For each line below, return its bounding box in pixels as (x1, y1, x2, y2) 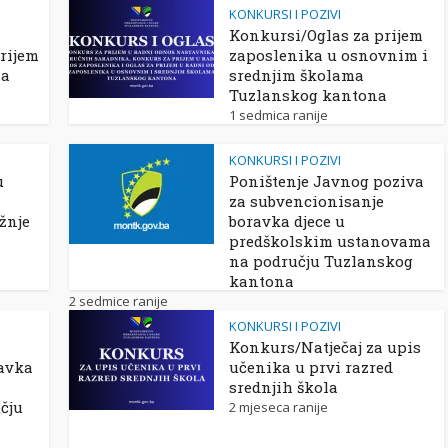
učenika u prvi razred (229, 357, 393, 377)
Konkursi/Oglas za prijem (229, 25, 423, 45)
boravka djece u (229, 211, 345, 231)
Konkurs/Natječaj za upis (229, 337, 421, 357)
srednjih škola (229, 377, 338, 397)
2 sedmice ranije (69, 292, 168, 310)
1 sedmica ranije (229, 106, 328, 124)
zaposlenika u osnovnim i (229, 45, 428, 65)
